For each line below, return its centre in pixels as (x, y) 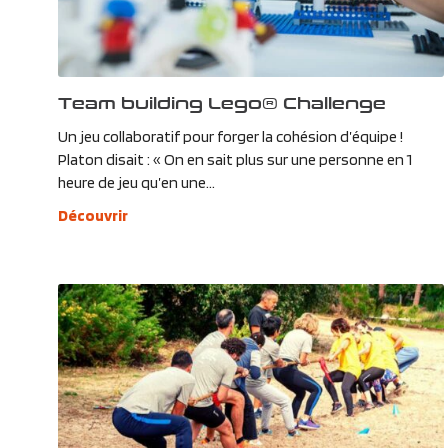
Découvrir (92, 216)
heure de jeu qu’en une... (136, 183)
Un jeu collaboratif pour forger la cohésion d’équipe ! (230, 137)
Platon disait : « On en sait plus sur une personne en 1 (234, 160)
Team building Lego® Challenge (221, 103)
